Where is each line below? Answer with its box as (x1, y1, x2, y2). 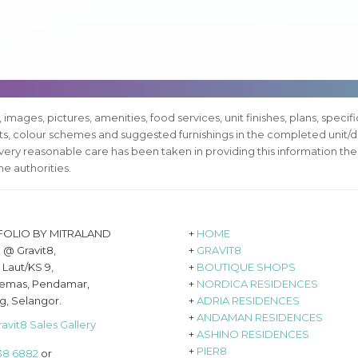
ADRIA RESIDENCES (197, 294, 300, 308)
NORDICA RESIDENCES (197, 277, 319, 291)
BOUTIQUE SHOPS (197, 261, 296, 274)
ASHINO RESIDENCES (197, 328, 310, 341)
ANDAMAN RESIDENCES (197, 311, 324, 324)
